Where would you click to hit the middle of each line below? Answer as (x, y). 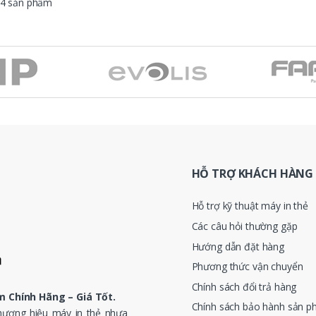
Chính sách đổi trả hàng (244, 286)
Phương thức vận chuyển (247, 267)
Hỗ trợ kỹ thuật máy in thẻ (250, 206)
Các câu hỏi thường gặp (244, 226)
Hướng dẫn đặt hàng (238, 246)
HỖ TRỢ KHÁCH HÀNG (253, 173)
